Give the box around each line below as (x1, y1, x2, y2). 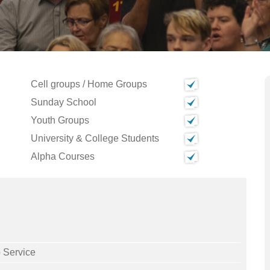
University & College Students (31, 133, 159, 143)
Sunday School (31, 97, 96, 107)
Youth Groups (31, 115, 89, 125)
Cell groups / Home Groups (31, 79, 147, 89)
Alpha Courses (31, 151, 95, 162)
